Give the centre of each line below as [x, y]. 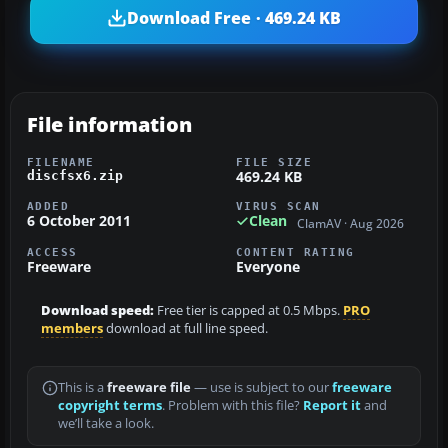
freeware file [149, 387]
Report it [332, 405]
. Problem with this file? [232, 405]
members [72, 328]
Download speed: [97, 310]
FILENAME [61, 162]
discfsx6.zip [75, 176]
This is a [82, 387]
